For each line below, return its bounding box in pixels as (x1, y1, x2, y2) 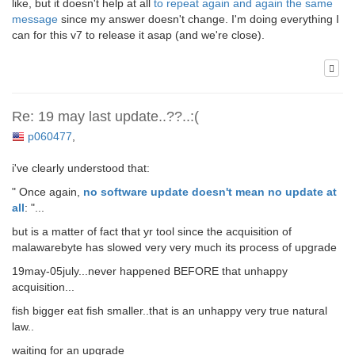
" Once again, (12, 185, 83, 198)
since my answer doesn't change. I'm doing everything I (58, 13, 339, 26)
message (12, 13, 58, 26)
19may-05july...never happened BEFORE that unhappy (12, 264, 288, 277)
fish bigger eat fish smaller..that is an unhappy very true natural (12, 303, 327, 317)
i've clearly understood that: (12, 161, 150, 174)
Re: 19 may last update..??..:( (12, 108, 199, 124)
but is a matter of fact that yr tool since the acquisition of (12, 224, 292, 238)
